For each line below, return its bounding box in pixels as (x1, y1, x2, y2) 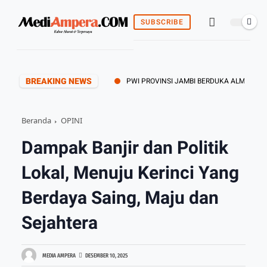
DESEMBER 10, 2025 (85, 252, 128, 259)
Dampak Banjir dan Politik (21, 137, 228, 158)
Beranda (21, 115, 51, 126)
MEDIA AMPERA (42, 252, 76, 259)
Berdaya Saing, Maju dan (21, 187, 219, 208)
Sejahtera (21, 212, 98, 233)
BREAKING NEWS (26, 76, 92, 86)
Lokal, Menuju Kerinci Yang (21, 162, 239, 183)
